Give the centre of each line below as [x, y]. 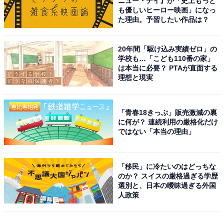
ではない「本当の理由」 [157, 131]
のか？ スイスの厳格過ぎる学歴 [168, 176]
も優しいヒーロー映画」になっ [167, 10]
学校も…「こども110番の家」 [166, 59]
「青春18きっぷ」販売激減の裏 [168, 112]
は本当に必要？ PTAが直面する [168, 68]
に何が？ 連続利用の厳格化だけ [168, 122]
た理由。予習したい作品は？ [164, 19]
